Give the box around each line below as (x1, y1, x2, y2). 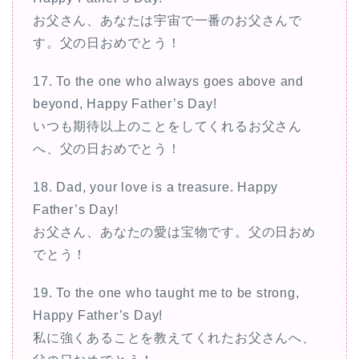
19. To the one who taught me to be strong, (33, 285, 300, 300)
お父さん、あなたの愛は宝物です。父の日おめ (33, 224, 316, 239)
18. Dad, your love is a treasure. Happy (33, 179, 279, 194)
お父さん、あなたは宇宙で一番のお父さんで (33, 13, 302, 27)
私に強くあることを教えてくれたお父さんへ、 (33, 330, 316, 345)
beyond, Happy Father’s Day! (33, 96, 217, 111)
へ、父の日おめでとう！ (33, 141, 181, 155)
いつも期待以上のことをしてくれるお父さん (33, 119, 302, 133)
